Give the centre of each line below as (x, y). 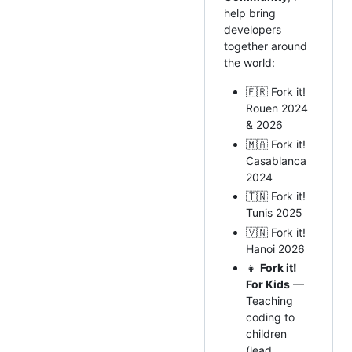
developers (253, 30)
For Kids (268, 284)
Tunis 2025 (274, 213)
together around (266, 46)
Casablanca (276, 160)
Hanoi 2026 (275, 248)
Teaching (269, 301)
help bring (250, 13)
